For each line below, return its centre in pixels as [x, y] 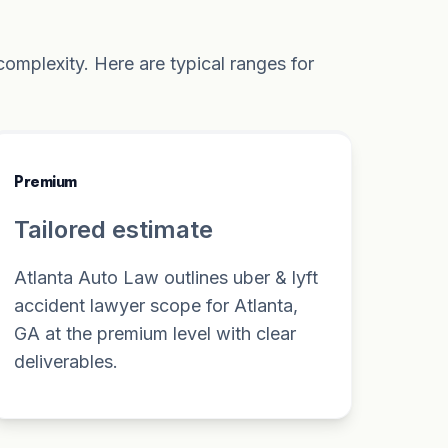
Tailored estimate [114, 229]
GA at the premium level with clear [155, 333]
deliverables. [66, 361]
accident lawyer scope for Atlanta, [156, 305]
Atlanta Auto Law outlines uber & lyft [166, 277]
